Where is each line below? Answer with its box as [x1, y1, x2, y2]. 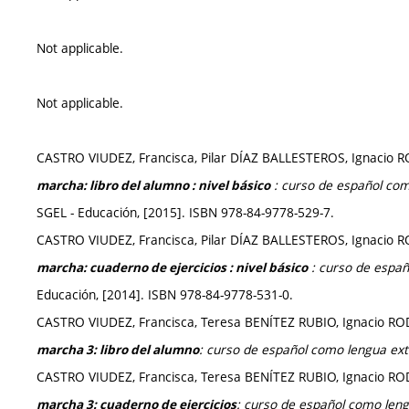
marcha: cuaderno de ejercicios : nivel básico [37, 259, 308, 276]
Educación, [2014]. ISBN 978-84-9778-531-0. [37, 286, 293, 303]
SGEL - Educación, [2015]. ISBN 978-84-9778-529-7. [37, 204, 334, 221]
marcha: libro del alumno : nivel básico [37, 177, 270, 194]
